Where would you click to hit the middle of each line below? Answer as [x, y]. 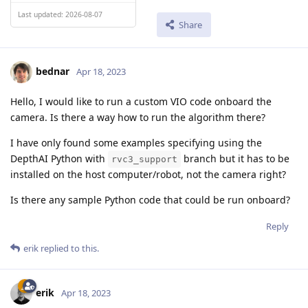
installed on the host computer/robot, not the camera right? [148, 175]
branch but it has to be [235, 159]
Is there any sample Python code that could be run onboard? [150, 200]
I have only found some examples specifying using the [136, 143]
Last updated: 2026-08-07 [60, 14]
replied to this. [69, 249]
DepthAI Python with [59, 159]
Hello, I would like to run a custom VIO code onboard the [141, 102]
